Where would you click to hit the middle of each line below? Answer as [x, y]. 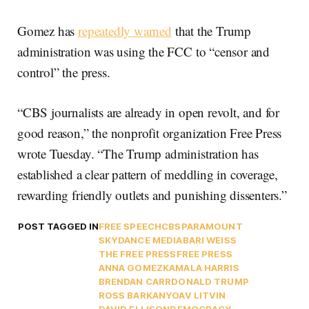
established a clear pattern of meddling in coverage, [148, 174]
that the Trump [211, 30]
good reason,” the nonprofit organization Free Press [150, 132]
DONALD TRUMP [210, 281]
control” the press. [64, 72]
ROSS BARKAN [132, 295]
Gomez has [48, 30]
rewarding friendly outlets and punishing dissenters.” [152, 195]
